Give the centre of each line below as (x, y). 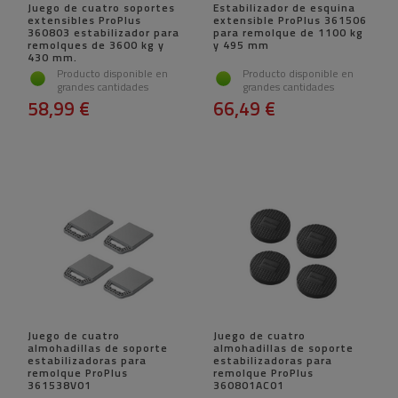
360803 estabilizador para (103, 33)
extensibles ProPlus (84, 20)
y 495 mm (241, 45)
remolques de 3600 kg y (96, 45)
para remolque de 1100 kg (288, 33)
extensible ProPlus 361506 (290, 20)
